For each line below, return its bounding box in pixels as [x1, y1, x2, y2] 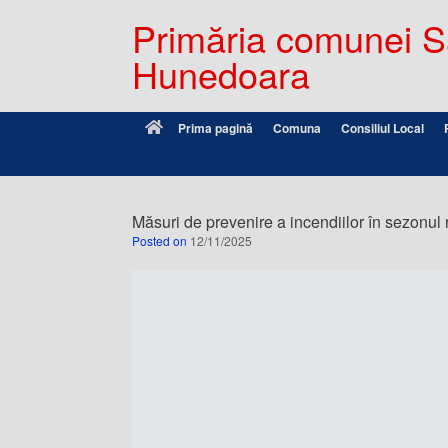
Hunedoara [132, 48, 310, 99]
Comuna [272, 119, 321, 137]
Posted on [140, 232, 190, 249]
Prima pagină [177, 119, 253, 137]
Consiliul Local [340, 119, 424, 137]
